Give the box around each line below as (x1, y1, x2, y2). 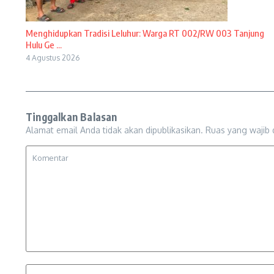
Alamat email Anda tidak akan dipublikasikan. (26, 125, 203, 136)
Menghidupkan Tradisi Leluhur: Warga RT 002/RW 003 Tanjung (26, 28, 264, 39)
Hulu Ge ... (26, 39, 62, 51)
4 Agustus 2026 (26, 53, 80, 63)
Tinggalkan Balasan (26, 110, 117, 124)
